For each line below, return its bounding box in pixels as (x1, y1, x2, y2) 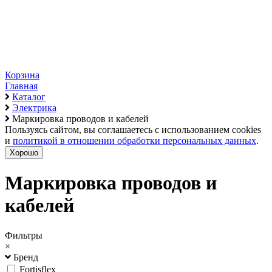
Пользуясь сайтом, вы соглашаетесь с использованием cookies (5, 124, 261, 135)
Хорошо (10, 148, 38, 157)
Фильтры (5, 229, 42, 240)
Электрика (12, 103, 56, 113)
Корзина (5, 70, 39, 80)
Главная (5, 81, 38, 91)
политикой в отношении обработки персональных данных (13, 135, 256, 146)
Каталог (12, 92, 46, 102)
